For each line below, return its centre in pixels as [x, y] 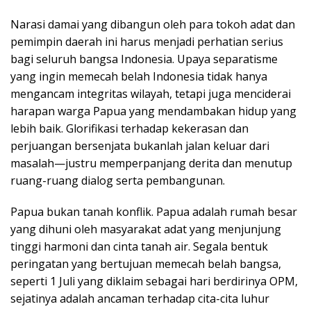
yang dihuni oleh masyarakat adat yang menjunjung [146, 229]
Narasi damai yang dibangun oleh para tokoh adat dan [153, 24]
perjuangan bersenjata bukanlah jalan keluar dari [140, 146]
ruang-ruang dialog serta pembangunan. [118, 180]
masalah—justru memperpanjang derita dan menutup [151, 163]
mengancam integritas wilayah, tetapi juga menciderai [151, 94]
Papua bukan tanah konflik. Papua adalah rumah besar [154, 212]
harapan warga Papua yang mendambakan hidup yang [153, 111]
